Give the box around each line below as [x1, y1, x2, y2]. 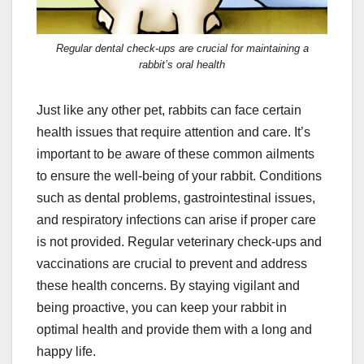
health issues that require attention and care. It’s [37, 124, 310, 139]
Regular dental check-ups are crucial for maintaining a [55, 41, 309, 54]
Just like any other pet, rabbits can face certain [37, 102, 301, 117]
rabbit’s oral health [139, 58, 225, 71]
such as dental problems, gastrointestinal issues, [37, 190, 315, 205]
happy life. [37, 344, 96, 358]
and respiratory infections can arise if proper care [37, 212, 316, 227]
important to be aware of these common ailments [37, 146, 314, 161]
